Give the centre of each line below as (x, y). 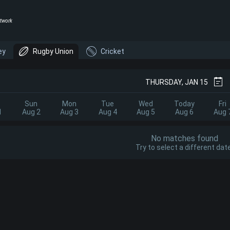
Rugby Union (53, 51)
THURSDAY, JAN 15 (177, 82)
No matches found (184, 138)
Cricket (112, 51)
